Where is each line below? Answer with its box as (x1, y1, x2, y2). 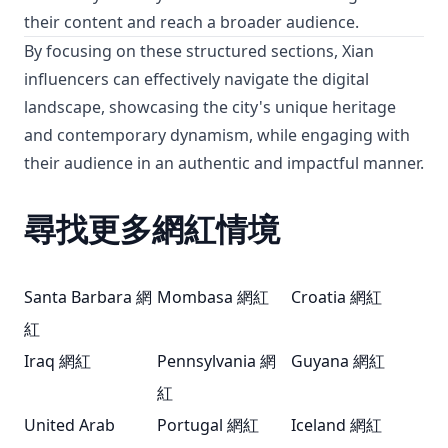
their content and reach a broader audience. (24, 11, 359, 33)
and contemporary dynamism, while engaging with (24, 124, 410, 146)
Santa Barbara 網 (24, 286, 152, 308)
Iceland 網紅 (290, 414, 382, 436)
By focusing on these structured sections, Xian (24, 40, 374, 62)
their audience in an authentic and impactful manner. (24, 152, 424, 174)
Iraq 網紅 (24, 350, 91, 372)
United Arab (24, 414, 115, 436)
